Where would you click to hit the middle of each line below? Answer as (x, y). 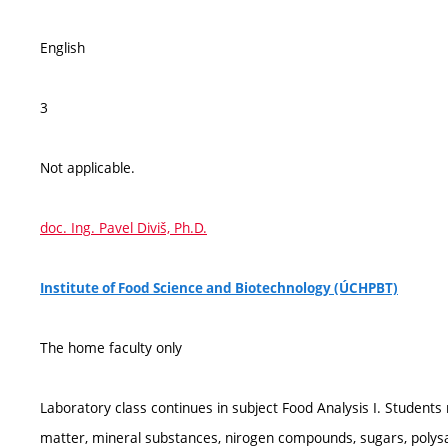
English (62, 47)
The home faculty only (111, 347)
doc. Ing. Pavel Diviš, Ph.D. (123, 227)
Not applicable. (87, 167)
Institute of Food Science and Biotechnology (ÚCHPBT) (219, 288)
